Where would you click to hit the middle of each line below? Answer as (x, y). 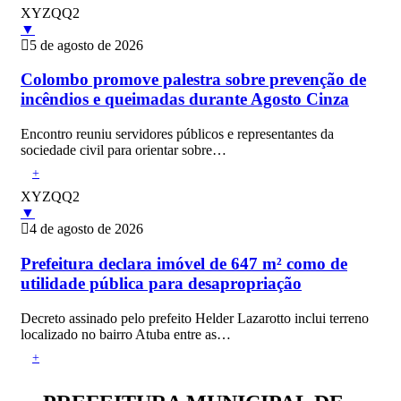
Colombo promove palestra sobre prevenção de (193, 80)
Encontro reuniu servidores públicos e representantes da (177, 134)
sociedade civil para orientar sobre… (124, 150)
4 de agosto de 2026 (86, 229)
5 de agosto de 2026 (86, 45)
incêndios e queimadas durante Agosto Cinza (185, 99)
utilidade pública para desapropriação (161, 283)
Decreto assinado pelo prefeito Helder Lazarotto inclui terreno (195, 318)
